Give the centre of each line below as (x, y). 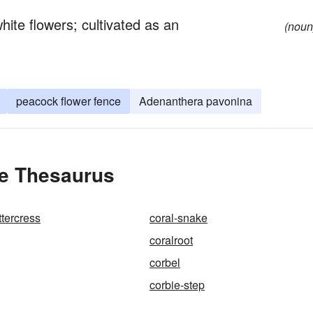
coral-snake (179, 218)
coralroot (171, 240)
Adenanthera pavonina (196, 101)
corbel (165, 262)
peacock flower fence (68, 101)
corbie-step (177, 285)
